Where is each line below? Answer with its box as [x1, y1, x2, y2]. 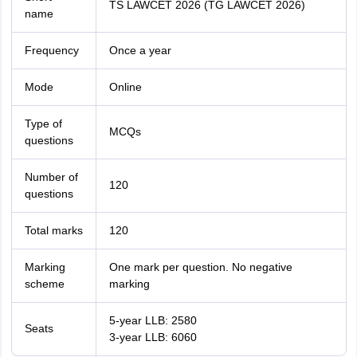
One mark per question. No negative [108, 261, 292, 273]
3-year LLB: [108, 331, 171, 343]
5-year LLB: [108, 314, 171, 327]
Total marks [24, 224, 83, 237]
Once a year [108, 44, 171, 57]
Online [108, 80, 142, 93]
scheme [24, 277, 65, 290]
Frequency [24, 44, 79, 57]
